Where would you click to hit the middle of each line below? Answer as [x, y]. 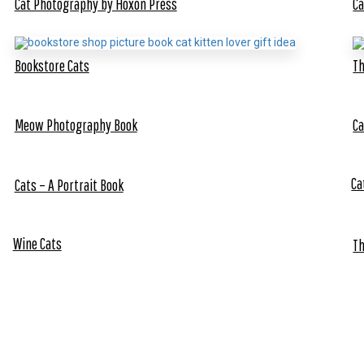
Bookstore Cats [52, 65]
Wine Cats [37, 243]
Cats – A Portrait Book [69, 185]
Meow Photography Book [76, 125]
